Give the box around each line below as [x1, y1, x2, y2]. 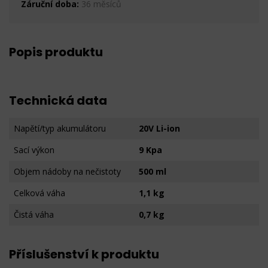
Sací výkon [14, 144, 54, 156]
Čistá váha [14, 209, 54, 220]
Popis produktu [9, 44, 103, 60]
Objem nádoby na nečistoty [14, 166, 121, 177]
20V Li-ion [139, 123, 180, 134]
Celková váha [14, 187, 65, 199]
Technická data [9, 92, 107, 109]
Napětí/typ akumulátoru [14, 123, 106, 134]
